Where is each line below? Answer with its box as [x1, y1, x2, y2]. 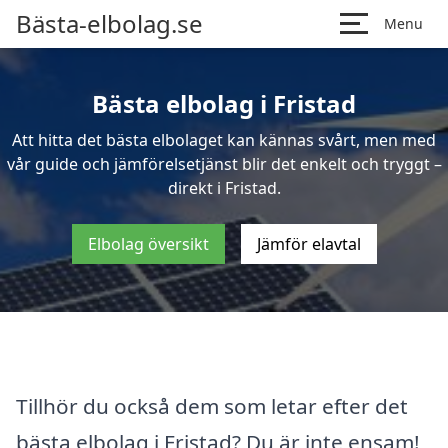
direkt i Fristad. [167, 177, 281, 199]
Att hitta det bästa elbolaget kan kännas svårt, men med [12, 129, 436, 151]
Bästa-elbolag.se [16, 7, 203, 40]
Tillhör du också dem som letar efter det [16, 391, 408, 420]
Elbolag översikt [87, 233, 209, 255]
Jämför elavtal [256, 233, 361, 255]
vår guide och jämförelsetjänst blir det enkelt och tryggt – [6, 153, 442, 175]
